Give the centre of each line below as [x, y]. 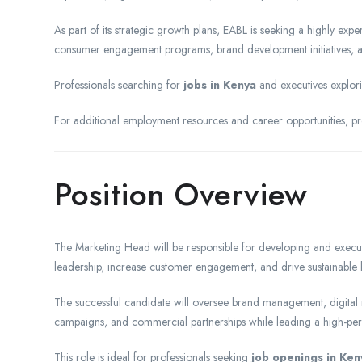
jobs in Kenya [220, 84]
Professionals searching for [119, 84]
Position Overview [181, 194]
